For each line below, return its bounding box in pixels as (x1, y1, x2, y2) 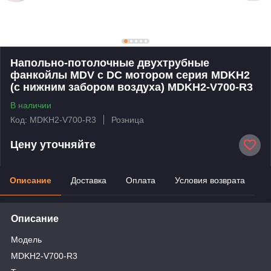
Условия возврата (175, 175, 245, 185)
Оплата (126, 175, 155, 185)
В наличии (10, 100, 51, 110)
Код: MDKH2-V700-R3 (10, 114, 96, 125)
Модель (11, 234, 42, 244)
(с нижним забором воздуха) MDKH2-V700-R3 (10, 80, 253, 93)
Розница (111, 114, 144, 125)
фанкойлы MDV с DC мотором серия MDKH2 (10, 68, 250, 81)
